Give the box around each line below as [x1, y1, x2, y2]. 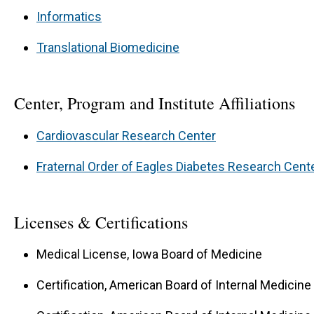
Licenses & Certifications [14, 210, 188, 233]
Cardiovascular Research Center [36, 128, 216, 143]
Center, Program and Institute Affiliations [14, 91, 295, 114]
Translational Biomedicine [36, 40, 179, 55]
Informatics [36, 9, 102, 25]
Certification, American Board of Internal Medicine [36, 278, 311, 293]
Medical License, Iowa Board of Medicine [36, 247, 262, 262]
